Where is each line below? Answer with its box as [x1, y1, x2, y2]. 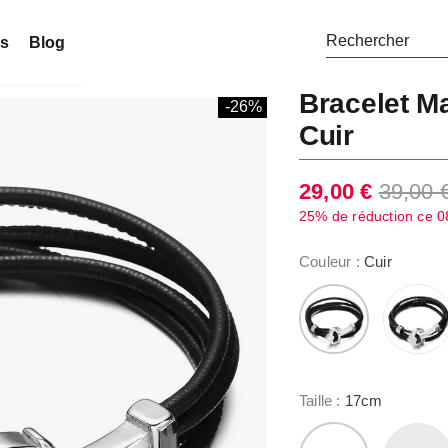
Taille [299, 391, 337, 409]
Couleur [299, 253, 356, 271]
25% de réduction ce [299, 208, 437, 224]
